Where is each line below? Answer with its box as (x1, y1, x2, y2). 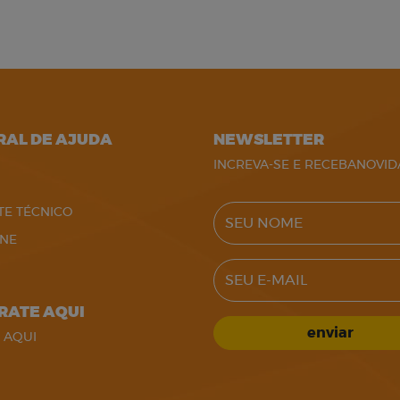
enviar (307, 326, 354, 340)
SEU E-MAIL (212, 261, 285, 273)
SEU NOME (212, 204, 281, 216)
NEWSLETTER (213, 132, 324, 147)
